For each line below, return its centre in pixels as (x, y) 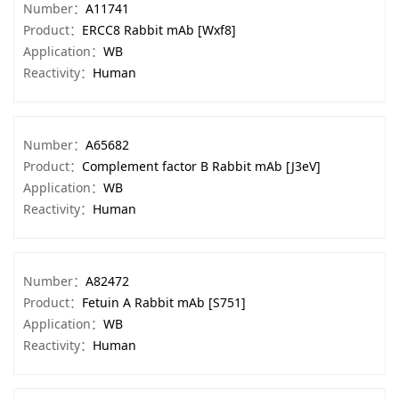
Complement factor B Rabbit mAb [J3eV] (201, 166)
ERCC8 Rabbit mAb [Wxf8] (159, 30)
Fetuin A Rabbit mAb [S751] (164, 302)
